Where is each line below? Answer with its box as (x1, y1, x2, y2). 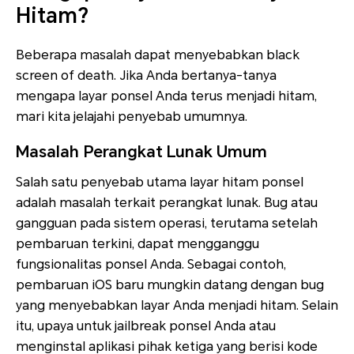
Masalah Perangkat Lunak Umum (16, 142, 267, 162)
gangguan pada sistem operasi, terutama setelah (16, 216, 318, 232)
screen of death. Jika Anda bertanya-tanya (16, 68, 277, 84)
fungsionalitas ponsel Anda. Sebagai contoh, (16, 257, 286, 273)
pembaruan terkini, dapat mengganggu (16, 236, 259, 252)
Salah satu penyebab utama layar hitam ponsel (16, 175, 303, 190)
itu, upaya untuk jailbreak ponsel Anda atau (16, 318, 276, 334)
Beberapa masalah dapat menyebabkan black (16, 47, 299, 63)
